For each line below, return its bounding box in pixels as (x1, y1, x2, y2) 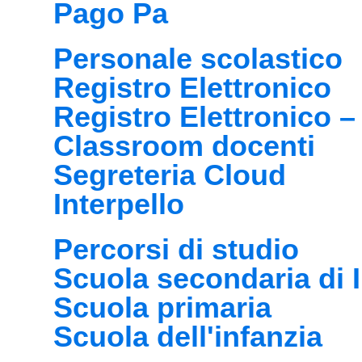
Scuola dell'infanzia (53, 320, 322, 353)
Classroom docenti (53, 129, 315, 162)
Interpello (53, 187, 184, 221)
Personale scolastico (53, 42, 343, 75)
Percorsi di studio (53, 233, 299, 266)
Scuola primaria (53, 291, 271, 324)
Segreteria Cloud (53, 158, 286, 192)
